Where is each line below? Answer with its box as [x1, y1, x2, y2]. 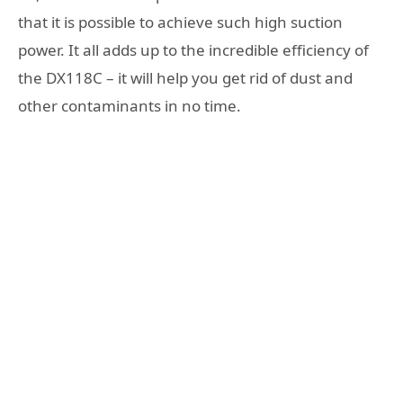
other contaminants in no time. [18, 94, 241, 116]
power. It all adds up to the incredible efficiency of [18, 39, 369, 60]
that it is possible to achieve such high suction [18, 11, 343, 32]
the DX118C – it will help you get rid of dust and [18, 67, 353, 88]
